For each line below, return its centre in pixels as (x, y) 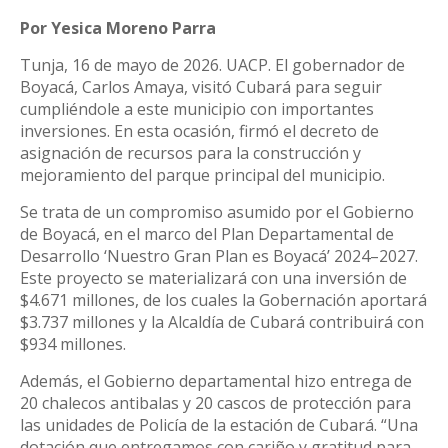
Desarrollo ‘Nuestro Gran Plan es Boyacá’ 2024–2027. (219, 256)
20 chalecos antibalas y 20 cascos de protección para (215, 403)
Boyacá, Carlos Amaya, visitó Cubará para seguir (201, 87)
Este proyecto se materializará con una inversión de (213, 278)
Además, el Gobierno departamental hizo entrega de (216, 381)
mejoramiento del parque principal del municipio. (202, 175)
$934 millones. (73, 344)
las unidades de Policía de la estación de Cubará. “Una (219, 425)
